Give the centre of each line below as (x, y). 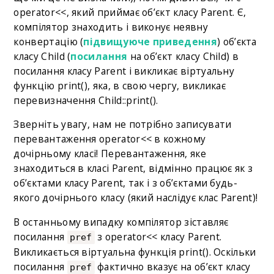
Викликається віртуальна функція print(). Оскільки (135, 252)
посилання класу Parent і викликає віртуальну (124, 71)
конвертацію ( (49, 41)
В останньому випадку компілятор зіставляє (121, 222)
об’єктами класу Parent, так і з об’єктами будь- (125, 183)
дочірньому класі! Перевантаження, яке (110, 154)
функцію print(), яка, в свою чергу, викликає (120, 85)
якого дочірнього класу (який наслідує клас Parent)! (136, 198)
